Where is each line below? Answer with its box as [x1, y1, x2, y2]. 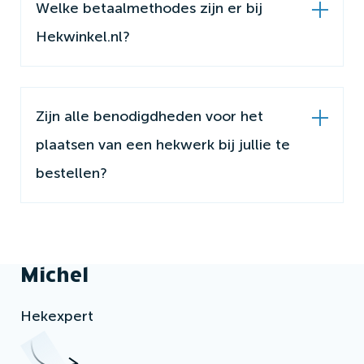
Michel [20, 262, 89, 287]
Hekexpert [20, 306, 93, 325]
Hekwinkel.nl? [36, 27, 130, 45]
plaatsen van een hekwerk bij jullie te [36, 135, 290, 154]
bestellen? [36, 163, 107, 182]
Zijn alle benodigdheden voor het [36, 106, 263, 125]
